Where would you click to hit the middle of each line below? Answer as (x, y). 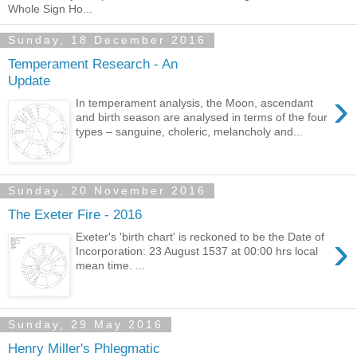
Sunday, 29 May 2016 (86, 325)
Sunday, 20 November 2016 (107, 191)
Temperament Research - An (93, 63)
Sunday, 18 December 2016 (107, 40)
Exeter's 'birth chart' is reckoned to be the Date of (200, 237)
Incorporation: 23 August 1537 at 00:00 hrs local (197, 251)
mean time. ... (111, 266)
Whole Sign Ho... (50, 8)
